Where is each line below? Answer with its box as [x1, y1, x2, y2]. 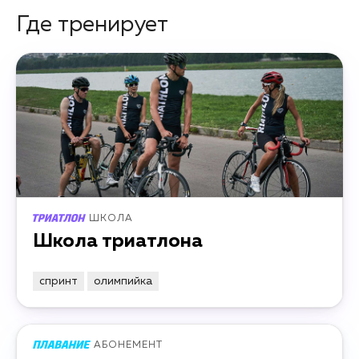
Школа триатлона [33, 232, 203, 251]
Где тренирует [16, 14, 168, 36]
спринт [39, 276, 78, 287]
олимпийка [94, 276, 152, 287]
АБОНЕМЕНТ [93, 341, 163, 350]
